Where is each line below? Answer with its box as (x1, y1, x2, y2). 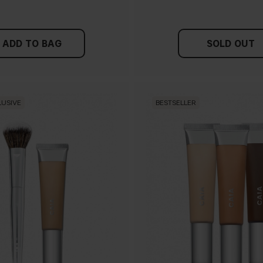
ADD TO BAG (2, 38, 62, 49)
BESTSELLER (156, 98, 196, 107)
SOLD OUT (207, 38, 255, 49)
